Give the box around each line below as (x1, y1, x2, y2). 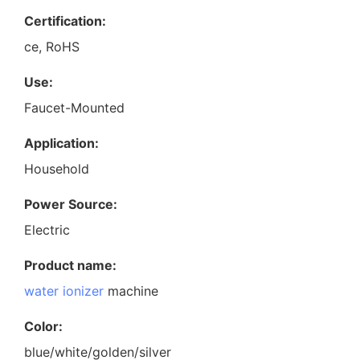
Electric (24, 221, 70, 238)
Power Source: (24, 195, 117, 212)
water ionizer (24, 282, 104, 299)
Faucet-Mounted (24, 99, 125, 116)
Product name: (24, 256, 117, 273)
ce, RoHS (24, 38, 80, 55)
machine (104, 282, 158, 299)
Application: (24, 134, 99, 151)
